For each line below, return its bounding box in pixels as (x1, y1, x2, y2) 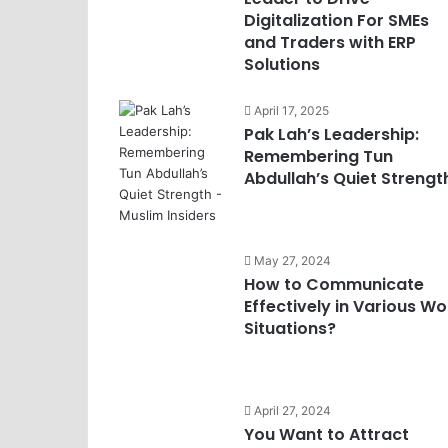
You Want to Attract (243, 423, 409, 446)
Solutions (243, 53, 320, 76)
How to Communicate (243, 273, 424, 296)
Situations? (243, 317, 336, 340)
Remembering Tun (243, 145, 393, 168)
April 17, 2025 (253, 103, 329, 118)
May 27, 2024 (253, 253, 331, 268)
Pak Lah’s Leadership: (243, 123, 419, 146)
